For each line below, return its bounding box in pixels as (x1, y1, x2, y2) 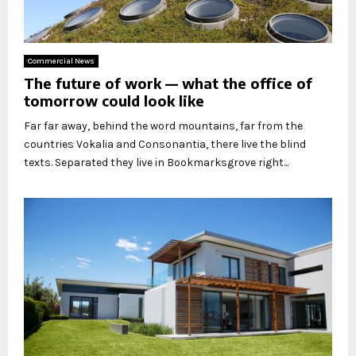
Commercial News (28, 56, 95, 67)
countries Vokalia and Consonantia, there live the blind (24, 137, 306, 152)
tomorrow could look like (24, 91, 204, 110)
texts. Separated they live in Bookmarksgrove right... (24, 156, 288, 170)
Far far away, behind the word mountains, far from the (24, 119, 303, 133)
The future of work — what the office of (24, 74, 312, 93)
